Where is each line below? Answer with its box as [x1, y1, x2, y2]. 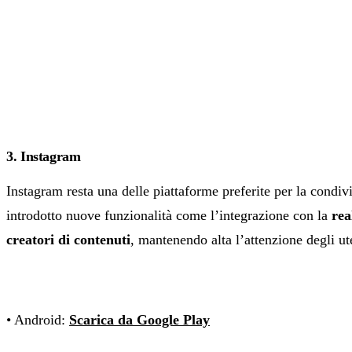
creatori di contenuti [6, 232, 130, 248]
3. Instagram [6, 148, 81, 165]
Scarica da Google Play [69, 312, 210, 328]
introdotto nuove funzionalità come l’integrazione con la [6, 207, 332, 224]
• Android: [6, 312, 69, 328]
